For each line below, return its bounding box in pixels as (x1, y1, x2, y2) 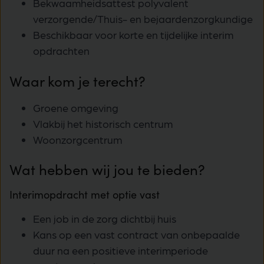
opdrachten (33, 44, 90, 57)
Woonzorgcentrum (33, 133, 122, 146)
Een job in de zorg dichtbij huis (33, 212, 176, 225)
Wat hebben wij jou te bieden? (9, 160, 205, 179)
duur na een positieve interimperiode (33, 244, 208, 257)
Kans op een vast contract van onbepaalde (33, 228, 240, 241)
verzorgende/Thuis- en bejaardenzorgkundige (33, 12, 253, 25)
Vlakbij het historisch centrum (33, 117, 173, 130)
